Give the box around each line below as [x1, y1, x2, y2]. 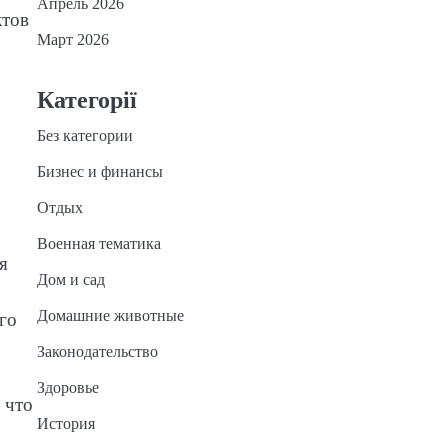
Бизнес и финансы [36, 163, 163, 180]
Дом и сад [36, 271, 105, 288]
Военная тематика [36, 235, 161, 252]
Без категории [36, 127, 133, 144]
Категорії [36, 87, 137, 113]
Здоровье [36, 379, 99, 396]
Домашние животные [36, 307, 184, 324]
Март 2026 [36, 31, 109, 48]
